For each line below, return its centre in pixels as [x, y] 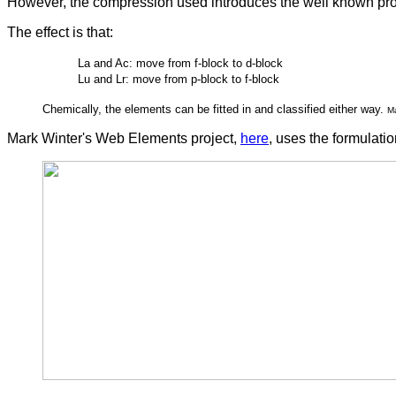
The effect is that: [60, 33]
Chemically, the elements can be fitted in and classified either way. [215, 110]
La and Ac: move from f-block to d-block [180, 64]
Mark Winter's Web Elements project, [124, 139]
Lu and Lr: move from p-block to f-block [179, 80]
